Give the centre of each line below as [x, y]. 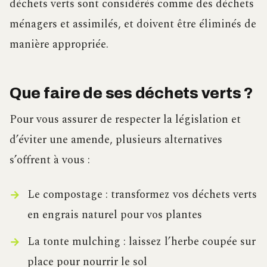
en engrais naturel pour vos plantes [114, 215]
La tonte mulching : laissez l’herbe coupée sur [141, 241]
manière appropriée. [59, 44]
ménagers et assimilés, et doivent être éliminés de [133, 24]
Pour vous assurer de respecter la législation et [125, 119]
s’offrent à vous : [50, 160]
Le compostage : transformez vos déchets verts [142, 194]
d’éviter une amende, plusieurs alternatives [116, 139]
